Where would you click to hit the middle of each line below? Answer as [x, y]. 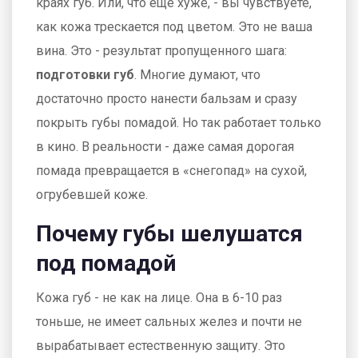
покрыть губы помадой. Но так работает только [179, 123]
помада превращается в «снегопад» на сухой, [171, 171]
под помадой [106, 263]
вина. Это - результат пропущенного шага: [161, 51]
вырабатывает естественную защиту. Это [161, 346]
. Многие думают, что [197, 75]
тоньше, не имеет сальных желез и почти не [169, 322]
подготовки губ [85, 75]
